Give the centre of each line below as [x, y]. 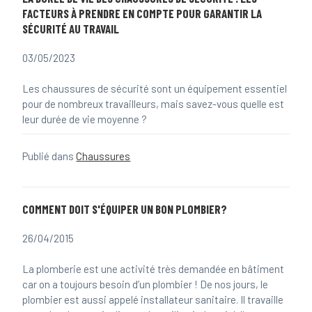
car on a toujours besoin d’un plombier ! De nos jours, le [146, 284]
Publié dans [49, 156]
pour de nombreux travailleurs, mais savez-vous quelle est [154, 104]
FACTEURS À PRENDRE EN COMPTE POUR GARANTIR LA [142, 13]
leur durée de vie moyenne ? [85, 119]
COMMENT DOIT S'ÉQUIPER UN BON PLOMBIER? [125, 209]
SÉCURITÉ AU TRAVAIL [71, 28]
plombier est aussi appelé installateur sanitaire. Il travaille [153, 299]
